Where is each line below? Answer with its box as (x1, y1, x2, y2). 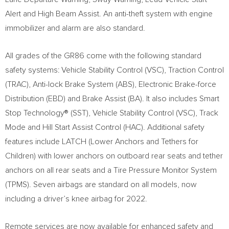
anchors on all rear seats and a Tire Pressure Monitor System (5, 166, 217, 174)
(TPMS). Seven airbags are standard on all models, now (5, 180, 197, 189)
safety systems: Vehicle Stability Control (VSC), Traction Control (5, 66, 224, 74)
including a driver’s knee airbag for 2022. (5, 195, 147, 203)
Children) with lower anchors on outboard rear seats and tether (5, 152, 223, 160)
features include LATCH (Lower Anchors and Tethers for (5, 138, 198, 146)
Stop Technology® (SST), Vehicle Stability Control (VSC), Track (5, 109, 218, 117)
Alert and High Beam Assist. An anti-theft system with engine (5, 10, 213, 18)
